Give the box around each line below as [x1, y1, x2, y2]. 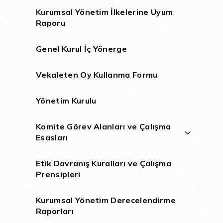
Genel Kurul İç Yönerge [36, 44, 127, 54]
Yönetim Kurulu [36, 96, 97, 106]
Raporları [36, 206, 74, 216]
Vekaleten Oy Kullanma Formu [36, 70, 158, 80]
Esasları [36, 132, 68, 142]
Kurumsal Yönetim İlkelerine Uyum [36, 7, 173, 17]
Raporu [36, 18, 65, 28]
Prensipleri [36, 169, 81, 179]
